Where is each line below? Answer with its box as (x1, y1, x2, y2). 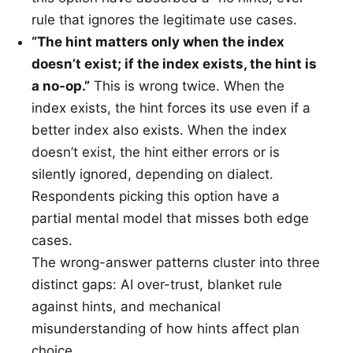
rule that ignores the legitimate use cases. (32, 12, 297, 28)
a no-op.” (32, 78, 90, 94)
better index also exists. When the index (32, 122, 287, 138)
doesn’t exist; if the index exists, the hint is (32, 56, 317, 72)
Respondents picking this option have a (32, 188, 280, 204)
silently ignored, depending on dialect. (32, 166, 273, 182)
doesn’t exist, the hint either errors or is (32, 144, 280, 160)
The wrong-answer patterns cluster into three (32, 255, 320, 270)
